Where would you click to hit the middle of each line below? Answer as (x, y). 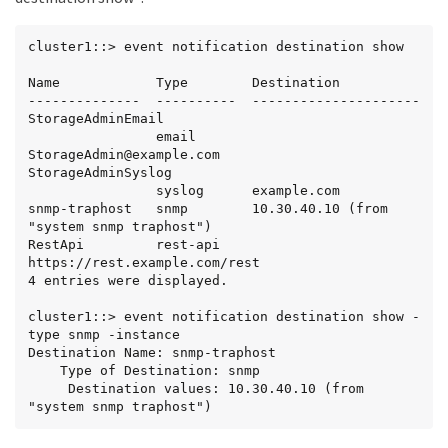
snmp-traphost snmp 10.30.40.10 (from (208, 208)
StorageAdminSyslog (100, 172)
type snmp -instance (104, 334)
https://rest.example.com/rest (144, 262)
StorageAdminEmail (96, 118)
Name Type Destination (184, 82)
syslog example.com (92, 190)
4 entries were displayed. (128, 280)
